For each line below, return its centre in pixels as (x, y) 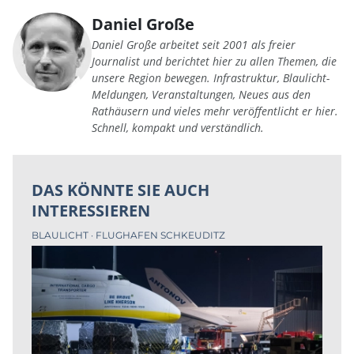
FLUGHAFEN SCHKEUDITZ (160, 235)
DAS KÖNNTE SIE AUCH (121, 190)
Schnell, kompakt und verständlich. (178, 128)
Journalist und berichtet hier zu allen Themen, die (214, 62)
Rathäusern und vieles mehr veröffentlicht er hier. (215, 111)
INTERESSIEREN (91, 211)
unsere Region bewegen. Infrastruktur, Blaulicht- (211, 78)
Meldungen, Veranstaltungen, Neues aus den (201, 95)
